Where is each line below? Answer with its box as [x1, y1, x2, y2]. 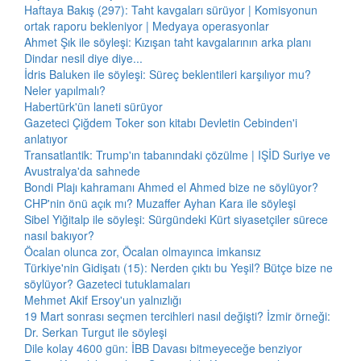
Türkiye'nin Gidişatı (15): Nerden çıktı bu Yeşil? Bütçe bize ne [24, 259, 333, 276]
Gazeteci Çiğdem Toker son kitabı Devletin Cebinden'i [24, 114, 297, 131]
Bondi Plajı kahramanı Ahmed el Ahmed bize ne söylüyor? [24, 179, 318, 195]
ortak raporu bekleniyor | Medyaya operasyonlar [24, 18, 269, 34]
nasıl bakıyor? [24, 227, 94, 243]
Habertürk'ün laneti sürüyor [24, 98, 163, 114]
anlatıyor [24, 131, 68, 147]
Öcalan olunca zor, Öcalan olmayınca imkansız [24, 243, 261, 259]
